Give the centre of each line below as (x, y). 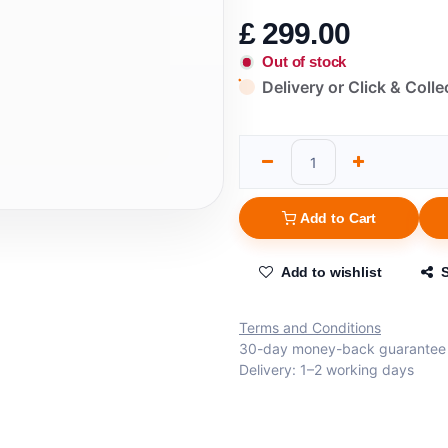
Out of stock (304, 62)
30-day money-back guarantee (342, 348)
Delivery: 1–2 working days (326, 369)
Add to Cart (338, 217)
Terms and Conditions (310, 327)
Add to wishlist (331, 271)
